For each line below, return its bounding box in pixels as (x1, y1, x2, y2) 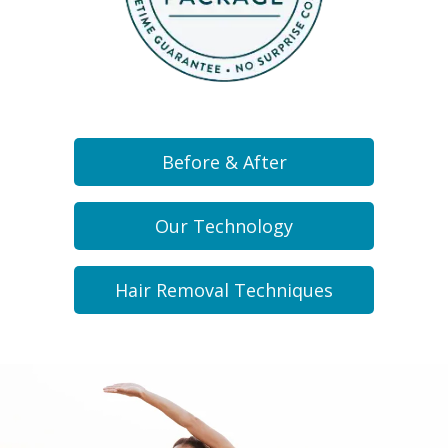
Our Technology (155, 214, 293, 239)
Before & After (161, 150, 287, 175)
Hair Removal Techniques (115, 278, 333, 303)
